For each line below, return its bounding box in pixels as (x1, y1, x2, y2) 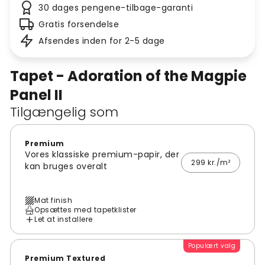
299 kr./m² (191, 157, 230, 168)
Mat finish (34, 195, 72, 206)
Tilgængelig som (10, 103, 118, 122)
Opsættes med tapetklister (34, 205, 137, 215)
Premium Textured (25, 253, 105, 264)
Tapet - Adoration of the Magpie (10, 66, 247, 86)
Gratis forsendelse (38, 18, 119, 31)
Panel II (10, 85, 63, 105)
